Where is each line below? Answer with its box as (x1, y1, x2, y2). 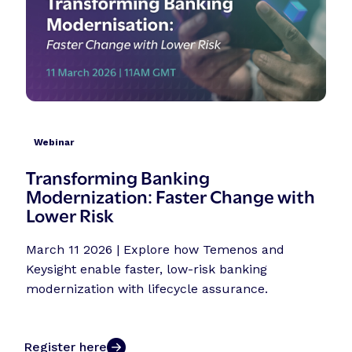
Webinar (34, 136, 75, 148)
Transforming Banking (26, 163, 211, 189)
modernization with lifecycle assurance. (26, 280, 269, 296)
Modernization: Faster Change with (26, 181, 316, 208)
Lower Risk (26, 200, 115, 227)
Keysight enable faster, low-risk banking (26, 261, 268, 277)
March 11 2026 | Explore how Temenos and (26, 241, 285, 257)
